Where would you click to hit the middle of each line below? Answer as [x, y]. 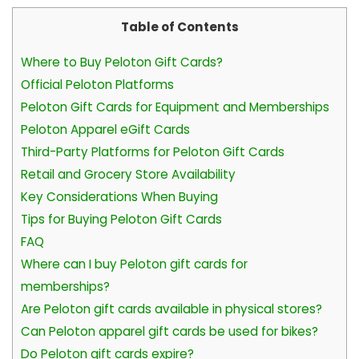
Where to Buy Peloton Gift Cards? [122, 62]
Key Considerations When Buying [119, 196]
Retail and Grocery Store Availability [128, 174]
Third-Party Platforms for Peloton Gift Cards [153, 151]
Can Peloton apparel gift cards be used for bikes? [169, 331]
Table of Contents [179, 27]
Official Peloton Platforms [97, 84]
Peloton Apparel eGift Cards [105, 129]
